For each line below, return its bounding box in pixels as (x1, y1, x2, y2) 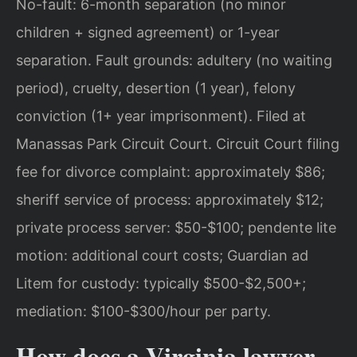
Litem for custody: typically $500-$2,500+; (16, 275, 306, 292)
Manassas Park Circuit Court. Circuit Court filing (16, 135, 339, 153)
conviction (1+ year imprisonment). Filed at (16, 108, 306, 125)
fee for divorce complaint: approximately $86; (16, 163, 325, 181)
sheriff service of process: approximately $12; (16, 191, 324, 209)
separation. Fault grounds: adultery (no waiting (16, 52, 332, 69)
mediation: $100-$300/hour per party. (16, 303, 271, 320)
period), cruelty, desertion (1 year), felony (16, 80, 296, 97)
